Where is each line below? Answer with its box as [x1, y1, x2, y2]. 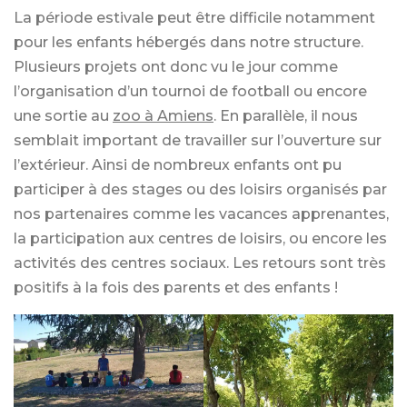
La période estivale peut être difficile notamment [14, 9, 375, 26]
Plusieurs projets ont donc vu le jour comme [14, 58, 338, 75]
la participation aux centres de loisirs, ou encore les [14, 230, 387, 247]
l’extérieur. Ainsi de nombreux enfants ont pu [14, 156, 342, 174]
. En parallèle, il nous [213, 107, 358, 124]
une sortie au [14, 107, 113, 124]
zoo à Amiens [113, 107, 213, 124]
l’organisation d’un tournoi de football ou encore [14, 83, 367, 100]
